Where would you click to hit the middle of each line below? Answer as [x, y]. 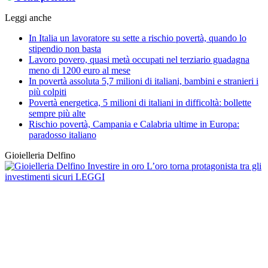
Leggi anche [28, 18]
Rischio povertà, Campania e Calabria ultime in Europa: [134, 124]
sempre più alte [57, 114]
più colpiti [48, 92]
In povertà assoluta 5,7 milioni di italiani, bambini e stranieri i [144, 81]
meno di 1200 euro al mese [80, 71]
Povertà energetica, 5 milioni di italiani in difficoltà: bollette [140, 103]
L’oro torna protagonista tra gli [204, 166]
